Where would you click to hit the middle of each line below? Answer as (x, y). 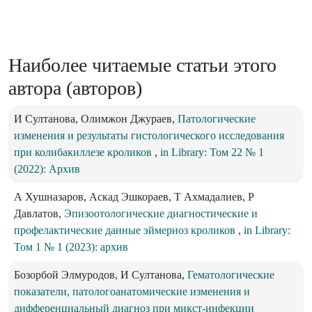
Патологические (217, 119)
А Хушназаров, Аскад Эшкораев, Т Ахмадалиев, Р (134, 197)
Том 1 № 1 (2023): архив (71, 247)
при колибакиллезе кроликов (84, 153)
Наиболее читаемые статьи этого (142, 65)
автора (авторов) (75, 88)
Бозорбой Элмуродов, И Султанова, (101, 275)
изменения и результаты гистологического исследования (149, 136)
